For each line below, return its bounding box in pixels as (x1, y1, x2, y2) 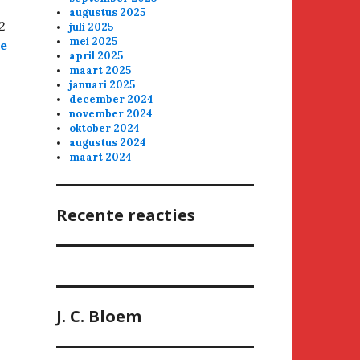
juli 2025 (69, 20, 114, 35)
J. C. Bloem (56, 305, 141, 328)
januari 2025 (69, 78, 136, 92)
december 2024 (69, 92, 154, 107)
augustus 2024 (69, 136, 147, 150)
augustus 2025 (69, 6, 146, 20)
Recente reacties (56, 204, 195, 227)
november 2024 (69, 107, 153, 121)
